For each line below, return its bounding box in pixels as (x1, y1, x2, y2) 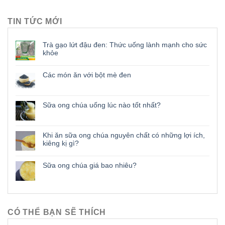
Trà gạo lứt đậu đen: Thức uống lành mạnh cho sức (43, 41, 207, 49)
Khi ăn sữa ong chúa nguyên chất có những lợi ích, (43, 131, 205, 140)
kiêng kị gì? (43, 139, 79, 148)
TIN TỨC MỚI (8, 17, 62, 26)
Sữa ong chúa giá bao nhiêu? (43, 161, 137, 170)
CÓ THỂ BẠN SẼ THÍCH (8, 208, 106, 217)
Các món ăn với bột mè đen (43, 71, 131, 79)
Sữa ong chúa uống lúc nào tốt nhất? (43, 101, 161, 109)
